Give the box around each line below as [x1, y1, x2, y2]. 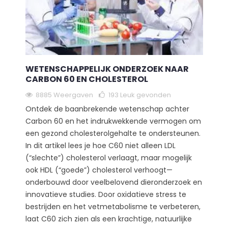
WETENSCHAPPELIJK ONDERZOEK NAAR [25, 63, 189, 75]
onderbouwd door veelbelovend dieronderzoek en [25, 177, 202, 187]
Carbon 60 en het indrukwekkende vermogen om [25, 116, 201, 126]
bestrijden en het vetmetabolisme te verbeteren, [25, 201, 201, 212]
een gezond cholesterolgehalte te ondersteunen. [25, 128, 201, 138]
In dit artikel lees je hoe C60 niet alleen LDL [25, 140, 176, 151]
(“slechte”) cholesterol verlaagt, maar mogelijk [25, 152, 192, 163]
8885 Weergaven [35, 90, 93, 100]
